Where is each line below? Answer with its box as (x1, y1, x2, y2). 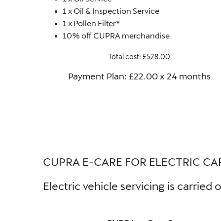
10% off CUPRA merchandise (63, 30, 170, 40)
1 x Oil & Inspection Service (63, 5, 159, 15)
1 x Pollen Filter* (63, 18, 120, 28)
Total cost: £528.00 (108, 52, 170, 61)
